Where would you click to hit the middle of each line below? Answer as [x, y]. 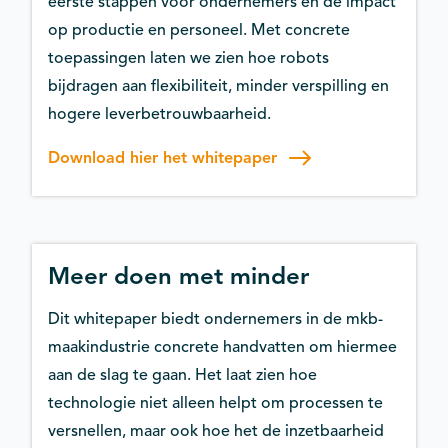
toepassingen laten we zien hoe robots [188, 57]
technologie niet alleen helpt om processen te [215, 402]
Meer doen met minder [178, 275]
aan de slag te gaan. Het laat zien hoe [182, 374]
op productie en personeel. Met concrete [199, 29]
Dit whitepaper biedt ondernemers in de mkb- [215, 318]
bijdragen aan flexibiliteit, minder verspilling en [218, 85]
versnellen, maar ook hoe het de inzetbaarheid [216, 430]
